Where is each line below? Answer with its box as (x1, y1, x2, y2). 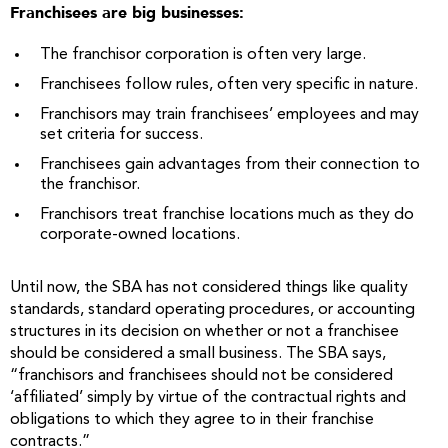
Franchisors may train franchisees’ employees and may (40, 107, 419, 123)
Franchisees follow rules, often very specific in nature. (40, 77, 418, 93)
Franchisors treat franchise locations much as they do (40, 207, 414, 223)
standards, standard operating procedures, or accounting (10, 302, 415, 318)
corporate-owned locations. (40, 227, 240, 243)
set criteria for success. (40, 127, 203, 143)
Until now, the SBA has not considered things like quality (10, 280, 408, 296)
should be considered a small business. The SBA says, (10, 346, 386, 362)
